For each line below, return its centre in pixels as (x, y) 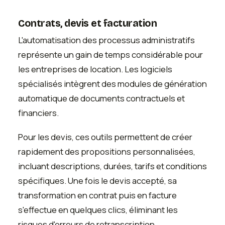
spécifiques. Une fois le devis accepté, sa (97, 180)
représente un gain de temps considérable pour (110, 55)
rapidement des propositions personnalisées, (107, 151)
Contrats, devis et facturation (88, 24)
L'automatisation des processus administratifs (106, 40)
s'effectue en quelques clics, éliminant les (98, 209)
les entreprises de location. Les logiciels (95, 69)
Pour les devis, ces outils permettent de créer (105, 137)
